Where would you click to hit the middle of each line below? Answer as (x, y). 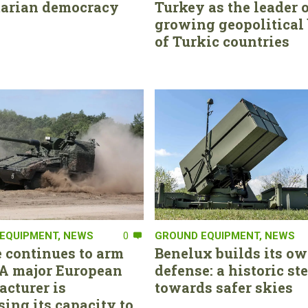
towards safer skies (224, 288)
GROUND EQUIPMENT (207, 236)
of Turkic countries (222, 42)
